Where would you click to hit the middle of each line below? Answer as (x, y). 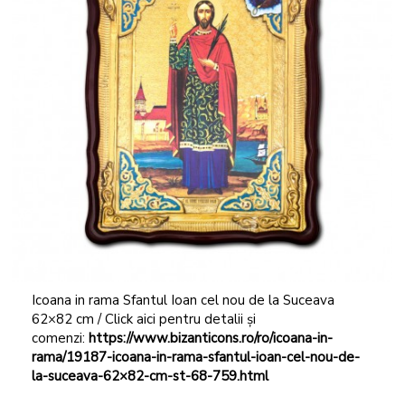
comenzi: (60, 338)
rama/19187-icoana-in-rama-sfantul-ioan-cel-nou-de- (195, 357)
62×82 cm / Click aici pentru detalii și (143, 319)
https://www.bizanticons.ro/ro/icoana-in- (210, 338)
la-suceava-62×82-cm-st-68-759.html (150, 376)
